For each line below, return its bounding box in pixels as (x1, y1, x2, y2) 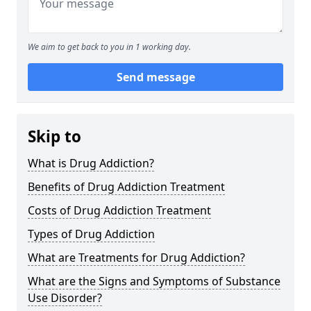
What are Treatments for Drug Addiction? (28, 249, 245, 265)
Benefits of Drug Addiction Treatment (28, 178, 225, 194)
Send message (116, 69, 195, 85)
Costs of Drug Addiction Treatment (28, 202, 211, 218)
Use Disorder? (28, 289, 102, 305)
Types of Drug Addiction (28, 226, 155, 242)
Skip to (28, 125, 81, 147)
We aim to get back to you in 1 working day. (28, 40, 191, 53)
